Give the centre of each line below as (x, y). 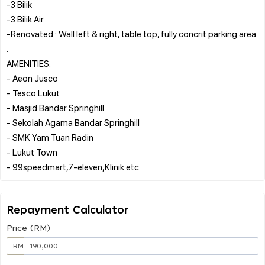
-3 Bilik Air (25, 19)
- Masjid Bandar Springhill (55, 107)
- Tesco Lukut (33, 93)
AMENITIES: (29, 63)
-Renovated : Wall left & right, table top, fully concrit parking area (131, 33)
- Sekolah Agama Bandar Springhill (73, 122)
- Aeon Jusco (32, 78)
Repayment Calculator (68, 210)
